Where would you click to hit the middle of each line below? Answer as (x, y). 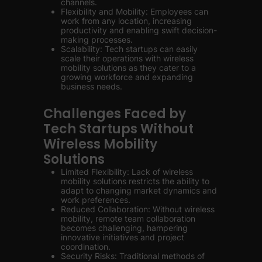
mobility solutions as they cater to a (128, 68)
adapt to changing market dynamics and (139, 190)
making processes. (97, 39)
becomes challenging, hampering (124, 228)
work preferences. (96, 200)
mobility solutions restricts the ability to (135, 181)
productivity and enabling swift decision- (139, 30)
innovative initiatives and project (123, 237)
